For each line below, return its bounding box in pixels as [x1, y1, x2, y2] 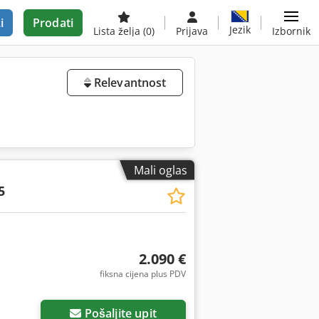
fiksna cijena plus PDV [99, 267, 186, 280]
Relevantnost [90, 75, 167, 90]
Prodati [32, 15, 73, 31]
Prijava [176, 24, 208, 38]
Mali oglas [134, 162, 187, 178]
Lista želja [93, 24, 143, 38]
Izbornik [272, 24, 310, 38]
